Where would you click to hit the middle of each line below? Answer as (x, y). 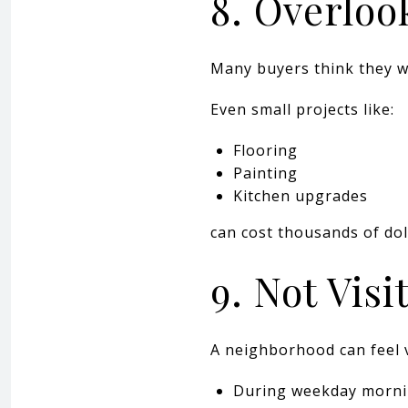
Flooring (265, 150)
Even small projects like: (302, 109)
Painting (265, 173)
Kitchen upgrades (300, 195)
